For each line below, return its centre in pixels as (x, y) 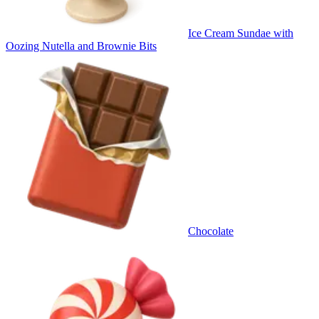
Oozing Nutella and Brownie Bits (81, 46)
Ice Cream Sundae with (241, 33)
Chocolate (211, 231)
